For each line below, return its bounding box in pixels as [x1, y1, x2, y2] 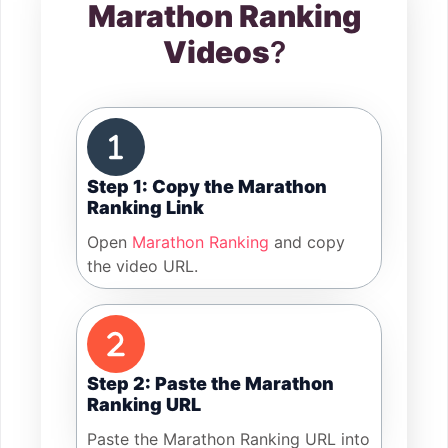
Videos [162, 34, 270, 71]
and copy [269, 232, 345, 253]
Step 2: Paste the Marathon [87, 373, 334, 395]
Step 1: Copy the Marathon [87, 176, 327, 198]
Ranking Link [87, 197, 204, 219]
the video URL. [87, 256, 198, 277]
